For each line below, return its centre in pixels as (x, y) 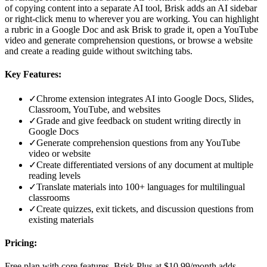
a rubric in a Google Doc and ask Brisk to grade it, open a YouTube (131, 30)
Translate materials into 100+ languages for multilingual (141, 187)
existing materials (61, 219)
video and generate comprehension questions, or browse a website (129, 41)
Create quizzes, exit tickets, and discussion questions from (145, 209)
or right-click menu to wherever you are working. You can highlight (132, 19)
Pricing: (21, 243)
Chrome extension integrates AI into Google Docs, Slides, (145, 98)
